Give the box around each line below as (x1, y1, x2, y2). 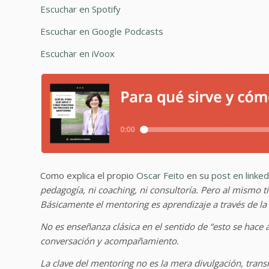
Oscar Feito (136, 169, 184, 182)
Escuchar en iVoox (40, 47, 115, 59)
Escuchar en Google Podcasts (40, 25, 163, 37)
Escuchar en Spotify (40, 3, 121, 15)
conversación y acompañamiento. (40, 235, 179, 247)
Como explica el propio (40, 169, 136, 182)
